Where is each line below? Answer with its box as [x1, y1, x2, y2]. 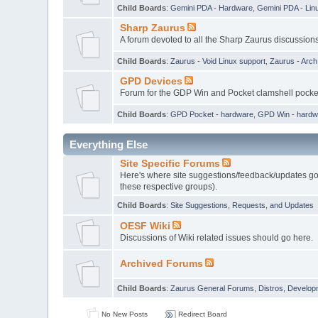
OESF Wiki [119, 220, 170, 231]
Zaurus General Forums [170, 283, 255, 292]
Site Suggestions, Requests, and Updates [170, 200, 314, 209]
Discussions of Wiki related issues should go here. [119, 232, 313, 243]
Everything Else [70, 138, 148, 150]
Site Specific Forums [119, 158, 220, 169]
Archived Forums [119, 258, 203, 269]
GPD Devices [119, 75, 182, 87]
